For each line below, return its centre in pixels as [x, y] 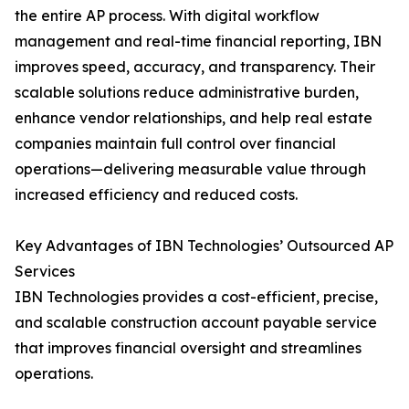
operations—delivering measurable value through [190, 169]
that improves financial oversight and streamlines [188, 348]
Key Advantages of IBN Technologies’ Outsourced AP [204, 246]
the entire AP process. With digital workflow [167, 16]
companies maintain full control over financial [175, 144]
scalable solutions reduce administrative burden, [187, 93]
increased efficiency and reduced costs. [156, 195]
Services [45, 272]
